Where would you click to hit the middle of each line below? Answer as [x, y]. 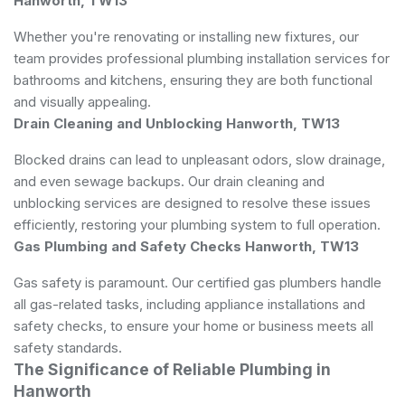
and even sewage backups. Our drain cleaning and [169, 181]
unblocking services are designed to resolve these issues [192, 202]
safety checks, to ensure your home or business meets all [193, 325]
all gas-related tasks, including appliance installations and [189, 304]
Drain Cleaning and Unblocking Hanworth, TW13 [177, 123]
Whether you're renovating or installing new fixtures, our [186, 36]
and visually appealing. [82, 101]
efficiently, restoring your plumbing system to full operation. [197, 224]
